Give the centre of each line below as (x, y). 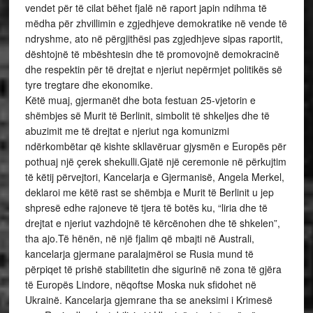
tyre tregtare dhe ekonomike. (89, 85)
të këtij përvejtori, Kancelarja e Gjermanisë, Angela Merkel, (154, 177)
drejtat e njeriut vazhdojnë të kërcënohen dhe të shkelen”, (152, 223)
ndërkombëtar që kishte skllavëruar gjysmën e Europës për (155, 146)
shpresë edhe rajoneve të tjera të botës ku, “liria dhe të (146, 208)
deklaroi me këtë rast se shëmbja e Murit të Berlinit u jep (149, 192)
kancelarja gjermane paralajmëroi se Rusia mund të (139, 254)
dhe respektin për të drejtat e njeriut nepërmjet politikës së (153, 69)
